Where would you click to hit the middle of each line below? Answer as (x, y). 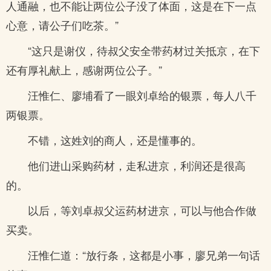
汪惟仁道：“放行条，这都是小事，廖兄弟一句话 (144, 255)
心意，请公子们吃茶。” (62, 25)
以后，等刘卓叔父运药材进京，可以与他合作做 (142, 210)
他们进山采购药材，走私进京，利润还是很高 (137, 165)
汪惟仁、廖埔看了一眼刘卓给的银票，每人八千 (142, 95)
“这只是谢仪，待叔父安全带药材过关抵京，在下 (144, 50)
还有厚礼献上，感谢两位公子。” (84, 70)
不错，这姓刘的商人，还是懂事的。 (115, 140)
